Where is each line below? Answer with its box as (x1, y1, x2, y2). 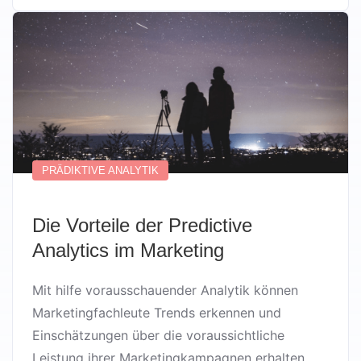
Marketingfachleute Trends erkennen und (32, 304, 281, 321)
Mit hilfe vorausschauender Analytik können (32, 281, 298, 298)
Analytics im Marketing (32, 239, 224, 261)
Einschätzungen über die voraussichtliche (32, 326, 284, 343)
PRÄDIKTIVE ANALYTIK (42, 164, 159, 176)
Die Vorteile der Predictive (32, 214, 252, 236)
